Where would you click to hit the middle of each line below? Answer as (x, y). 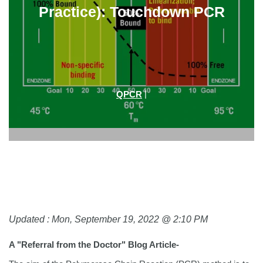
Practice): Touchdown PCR (131, 12)
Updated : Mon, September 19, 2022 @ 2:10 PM (108, 220)
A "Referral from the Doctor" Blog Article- (96, 244)
